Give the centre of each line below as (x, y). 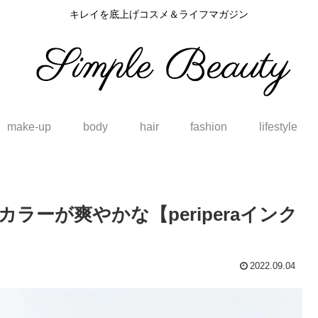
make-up (29, 126)
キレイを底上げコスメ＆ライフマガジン (159, 15)
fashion (209, 126)
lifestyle (279, 126)
